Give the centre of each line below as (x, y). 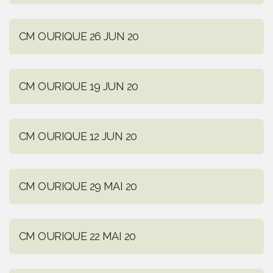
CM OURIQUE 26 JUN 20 (79, 36)
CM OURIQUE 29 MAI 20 (78, 186)
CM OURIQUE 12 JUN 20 (78, 136)
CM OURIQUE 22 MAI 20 (77, 236)
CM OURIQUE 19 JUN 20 (79, 86)
